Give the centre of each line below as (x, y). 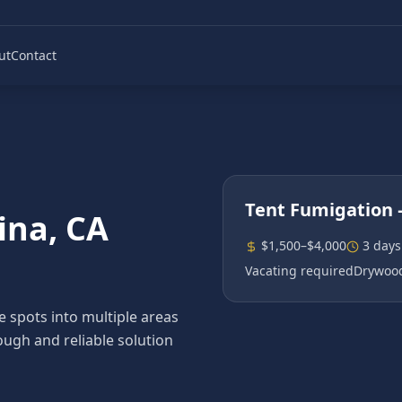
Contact (34, 55)
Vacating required (299, 271)
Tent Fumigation (319, 210)
